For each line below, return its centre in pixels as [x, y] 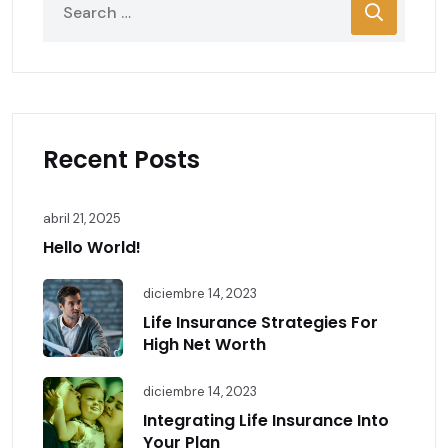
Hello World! [92, 248]
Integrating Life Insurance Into [266, 421]
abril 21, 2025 [82, 219]
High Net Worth [204, 345]
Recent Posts [121, 160]
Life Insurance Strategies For [260, 323]
